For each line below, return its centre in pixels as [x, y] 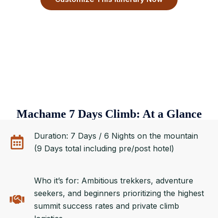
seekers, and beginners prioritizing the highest [119, 193]
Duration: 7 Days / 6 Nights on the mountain [116, 136]
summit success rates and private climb [107, 206]
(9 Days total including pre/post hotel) [104, 148]
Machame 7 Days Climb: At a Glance [109, 114]
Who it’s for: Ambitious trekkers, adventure [114, 181]
